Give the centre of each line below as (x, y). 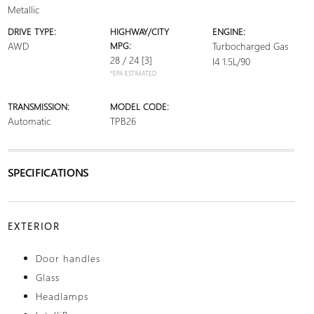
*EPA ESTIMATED (133, 73)
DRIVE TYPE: (32, 31)
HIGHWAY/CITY (139, 31)
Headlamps (62, 296)
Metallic (23, 9)
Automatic (29, 121)
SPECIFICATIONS (48, 172)
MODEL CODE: (139, 106)
